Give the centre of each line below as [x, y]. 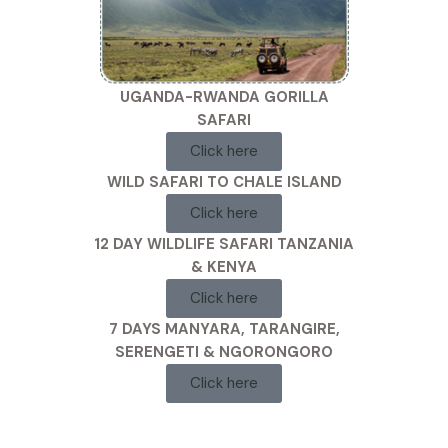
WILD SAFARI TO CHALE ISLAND [224, 181]
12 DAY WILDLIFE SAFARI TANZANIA [224, 243]
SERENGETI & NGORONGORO [224, 351]
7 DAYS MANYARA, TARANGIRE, [224, 328]
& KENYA [224, 266]
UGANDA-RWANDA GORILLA [224, 96]
